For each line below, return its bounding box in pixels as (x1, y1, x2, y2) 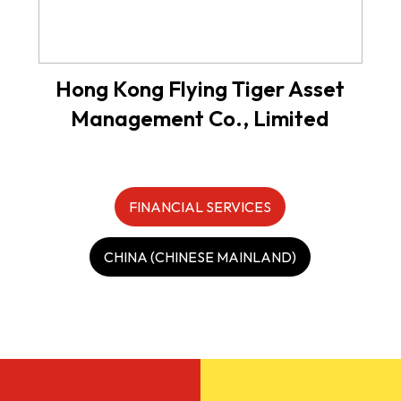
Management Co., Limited (71, 104, 330, 132)
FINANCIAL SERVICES (129, 197, 272, 216)
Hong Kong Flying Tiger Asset (55, 74, 346, 102)
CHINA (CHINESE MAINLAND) (104, 247, 297, 266)
